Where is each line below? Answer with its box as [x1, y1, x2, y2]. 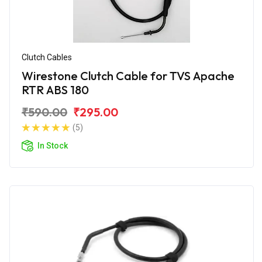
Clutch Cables [22, 52, 72, 62]
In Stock [37, 140, 68, 150]
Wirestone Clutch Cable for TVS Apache [22, 68, 235, 83]
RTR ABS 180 [22, 82, 89, 97]
